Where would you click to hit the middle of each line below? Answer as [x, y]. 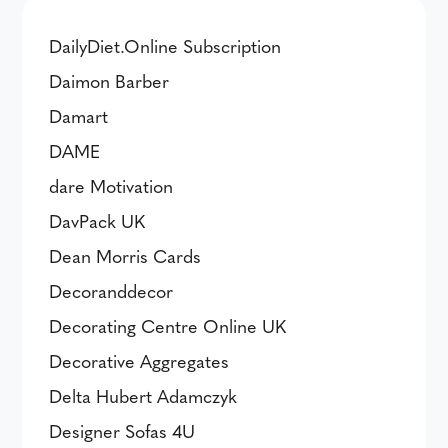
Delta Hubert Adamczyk [143, 395]
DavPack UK [97, 220]
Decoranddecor [111, 290]
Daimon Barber [109, 80]
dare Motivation [111, 185]
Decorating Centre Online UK [168, 325]
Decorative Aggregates [139, 360]
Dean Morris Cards [125, 255]
